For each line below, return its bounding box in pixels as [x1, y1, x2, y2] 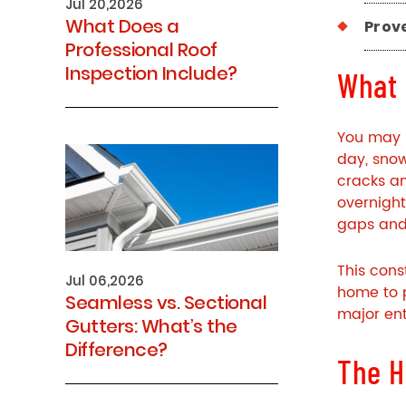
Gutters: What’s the [65, 314, 237, 339]
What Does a [65, 14, 179, 39]
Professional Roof [65, 37, 217, 63]
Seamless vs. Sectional [65, 290, 266, 315]
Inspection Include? [65, 61, 237, 86]
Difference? [65, 337, 168, 362]
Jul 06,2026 [65, 271, 144, 290]
